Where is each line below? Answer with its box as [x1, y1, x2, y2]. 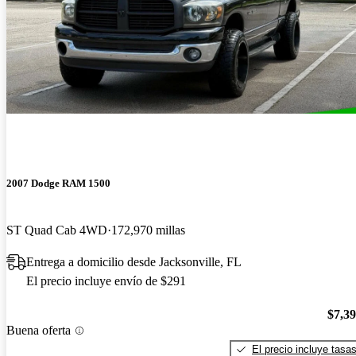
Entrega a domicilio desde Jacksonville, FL [26, 255, 242, 269]
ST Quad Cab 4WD [6, 223, 107, 238]
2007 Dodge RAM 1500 [6, 176, 110, 189]
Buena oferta [6, 323, 71, 338]
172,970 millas [111, 223, 185, 238]
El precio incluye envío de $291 [26, 274, 186, 288]
